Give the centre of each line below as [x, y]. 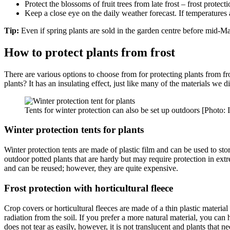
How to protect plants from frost [90, 52]
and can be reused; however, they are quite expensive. [91, 168]
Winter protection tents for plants [74, 130]
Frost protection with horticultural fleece [89, 188]
